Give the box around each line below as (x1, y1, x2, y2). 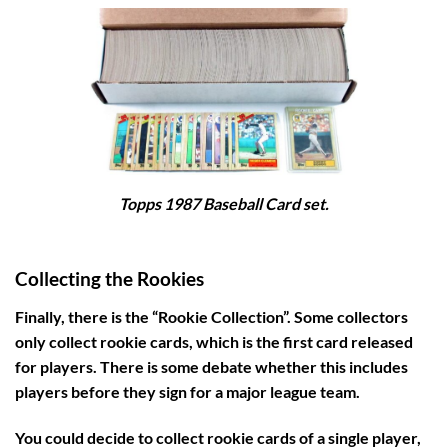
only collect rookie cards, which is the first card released (15, 332, 413, 352)
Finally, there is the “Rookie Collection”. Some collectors (15, 307, 408, 327)
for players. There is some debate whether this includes (15, 357, 408, 377)
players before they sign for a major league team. (15, 382, 360, 402)
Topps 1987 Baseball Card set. (119, 193, 329, 213)
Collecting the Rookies (15, 266, 204, 290)
